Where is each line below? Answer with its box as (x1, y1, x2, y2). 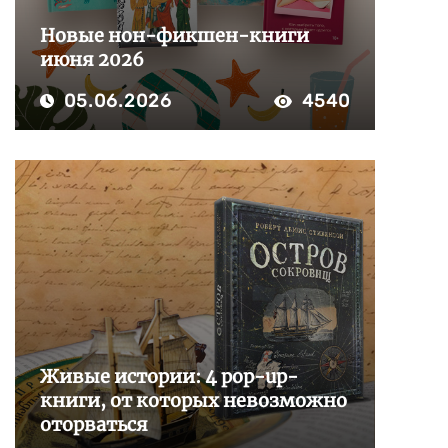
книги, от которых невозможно (40, 389, 347, 412)
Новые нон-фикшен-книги (40, 24, 309, 47)
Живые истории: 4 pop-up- (40, 365, 298, 388)
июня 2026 (40, 48, 144, 71)
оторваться (40, 413, 148, 436)
